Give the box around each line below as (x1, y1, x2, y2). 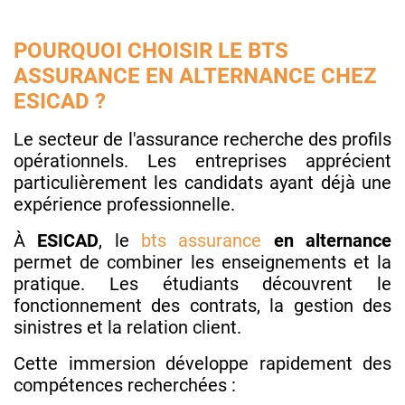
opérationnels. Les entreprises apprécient (14, 149, 391, 172)
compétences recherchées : (14, 373, 236, 396)
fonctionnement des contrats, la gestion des (14, 294, 391, 316)
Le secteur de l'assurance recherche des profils (14, 127, 391, 150)
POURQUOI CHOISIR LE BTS (14, 37, 288, 63)
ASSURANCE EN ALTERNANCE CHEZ (14, 62, 377, 89)
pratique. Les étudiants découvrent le (14, 272, 391, 295)
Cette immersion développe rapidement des (14, 352, 391, 374)
